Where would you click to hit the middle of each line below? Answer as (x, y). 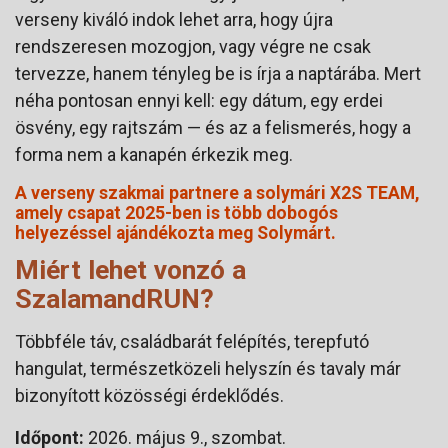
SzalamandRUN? (114, 298)
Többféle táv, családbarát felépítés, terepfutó (192, 341)
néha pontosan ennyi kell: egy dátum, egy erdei (199, 100)
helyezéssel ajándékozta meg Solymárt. (175, 232)
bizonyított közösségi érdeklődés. (149, 395)
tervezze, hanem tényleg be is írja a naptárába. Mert (218, 73)
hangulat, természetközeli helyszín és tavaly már (208, 368)
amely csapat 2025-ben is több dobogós (176, 212)
